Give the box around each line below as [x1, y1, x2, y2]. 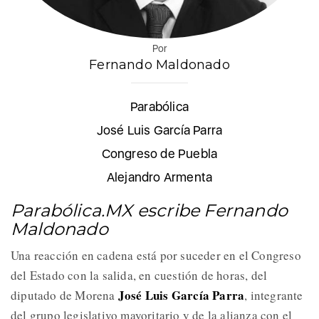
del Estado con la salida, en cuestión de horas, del [11, 266, 268, 283]
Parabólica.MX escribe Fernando [11, 199, 288, 221]
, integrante [244, 286, 303, 303]
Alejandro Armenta [106, 169, 213, 184]
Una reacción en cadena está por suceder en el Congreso [11, 246, 301, 263]
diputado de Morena [11, 286, 118, 303]
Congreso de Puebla [101, 145, 218, 161]
